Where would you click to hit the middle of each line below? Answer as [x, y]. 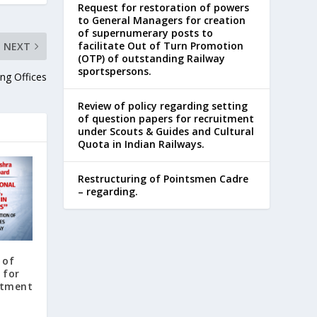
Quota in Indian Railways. [142, 144]
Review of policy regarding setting [163, 106]
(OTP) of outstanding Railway [152, 59]
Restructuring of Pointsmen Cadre [163, 179]
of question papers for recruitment [166, 119]
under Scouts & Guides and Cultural [166, 132]
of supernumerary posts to [146, 33]
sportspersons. [115, 71]
